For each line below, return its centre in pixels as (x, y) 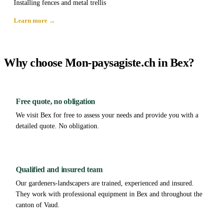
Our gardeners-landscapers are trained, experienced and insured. (105, 183)
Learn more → (35, 20)
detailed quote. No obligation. (57, 126)
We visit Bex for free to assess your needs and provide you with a (107, 115)
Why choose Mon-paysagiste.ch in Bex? (99, 62)
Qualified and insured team (59, 169)
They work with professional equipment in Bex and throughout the (109, 194)
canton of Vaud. (38, 205)
